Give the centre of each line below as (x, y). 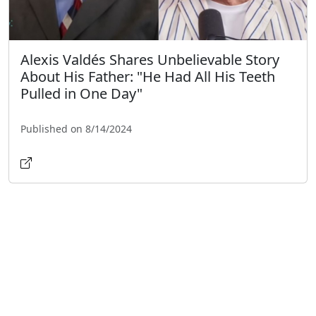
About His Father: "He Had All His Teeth (148, 76)
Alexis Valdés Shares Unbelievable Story (150, 59)
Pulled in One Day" (81, 93)
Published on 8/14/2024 (76, 128)
